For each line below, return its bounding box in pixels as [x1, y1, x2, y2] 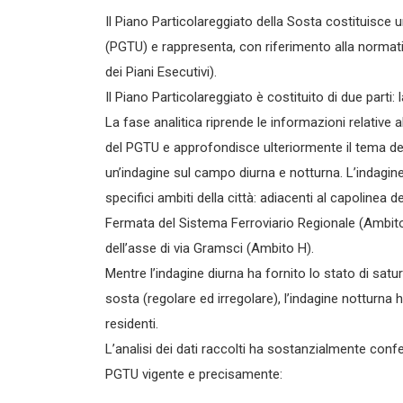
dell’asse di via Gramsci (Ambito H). [105, 240, 314, 256]
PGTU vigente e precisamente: [105, 366, 282, 382]
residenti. [105, 316, 158, 332]
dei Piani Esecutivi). [105, 64, 217, 80]
